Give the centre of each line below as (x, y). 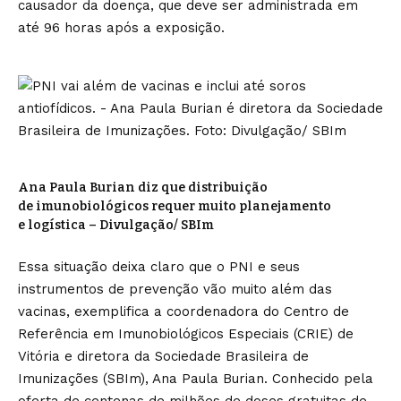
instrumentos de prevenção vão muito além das (175, 289)
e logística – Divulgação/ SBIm (116, 225)
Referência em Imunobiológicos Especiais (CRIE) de (186, 334)
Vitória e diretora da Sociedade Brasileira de (163, 356)
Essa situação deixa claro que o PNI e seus (159, 267)
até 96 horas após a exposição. (121, 28)
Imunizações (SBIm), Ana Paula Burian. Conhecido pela (196, 379)
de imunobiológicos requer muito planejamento (175, 206)
